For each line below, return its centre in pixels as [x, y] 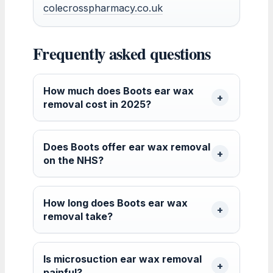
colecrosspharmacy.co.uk [103, 8]
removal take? [78, 216]
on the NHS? [73, 160]
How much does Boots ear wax [119, 90]
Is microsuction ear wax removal [122, 259]
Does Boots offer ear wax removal [127, 147]
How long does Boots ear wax [115, 203]
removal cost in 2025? [97, 104]
